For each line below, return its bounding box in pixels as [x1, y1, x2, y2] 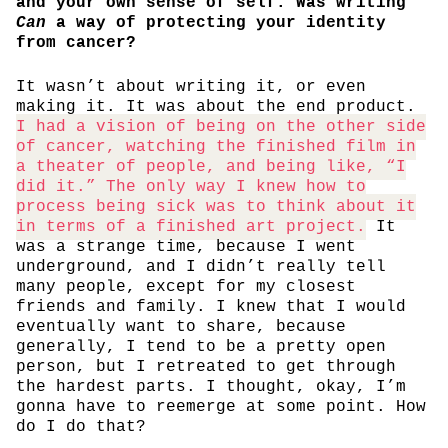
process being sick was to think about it [16, 197, 416, 216]
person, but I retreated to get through [16, 357, 396, 376]
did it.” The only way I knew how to [16, 177, 366, 196]
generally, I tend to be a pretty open [16, 337, 386, 356]
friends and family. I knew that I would [16, 297, 406, 316]
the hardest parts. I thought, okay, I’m [16, 377, 406, 396]
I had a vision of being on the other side [16, 117, 426, 136]
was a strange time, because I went [16, 237, 356, 256]
